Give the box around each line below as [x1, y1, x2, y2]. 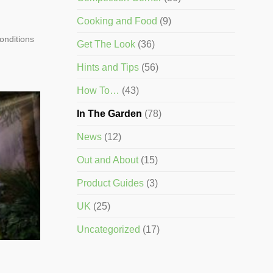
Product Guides [77, 178, 144, 189]
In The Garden [77, 108, 142, 119]
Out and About [77, 155, 138, 166]
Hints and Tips [77, 62, 139, 73]
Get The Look [77, 39, 135, 50]
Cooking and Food [77, 16, 157, 27]
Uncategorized [77, 224, 140, 235]
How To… [77, 85, 119, 96]
